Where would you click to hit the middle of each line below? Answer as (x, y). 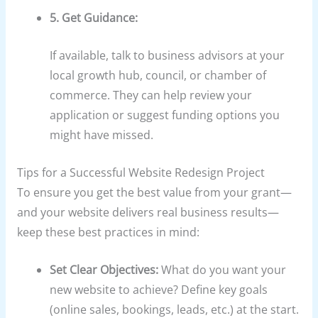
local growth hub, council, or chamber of (158, 75)
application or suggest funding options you (165, 115)
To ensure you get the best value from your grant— (154, 192)
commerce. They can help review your (151, 95)
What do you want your (223, 269)
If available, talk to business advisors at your (168, 55)
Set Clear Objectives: (104, 269)
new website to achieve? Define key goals (159, 289)
